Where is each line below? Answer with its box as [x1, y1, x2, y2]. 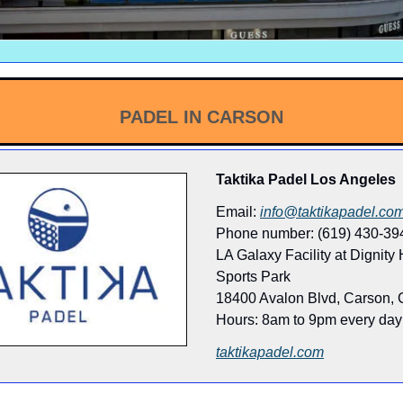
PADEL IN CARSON [120, 106, 283, 127]
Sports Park [216, 268, 291, 284]
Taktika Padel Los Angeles [216, 171, 396, 187]
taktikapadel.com [216, 344, 324, 360]
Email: [216, 203, 260, 219]
